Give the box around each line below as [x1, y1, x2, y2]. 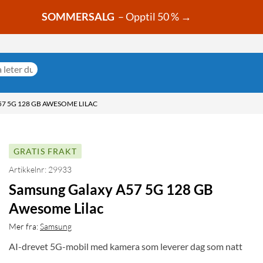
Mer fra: [9, 221, 38, 232]
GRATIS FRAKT [14, 146, 77, 157]
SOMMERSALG [42, 10, 114, 23]
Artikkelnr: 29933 [9, 164, 72, 175]
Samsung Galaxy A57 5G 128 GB [9, 181, 213, 198]
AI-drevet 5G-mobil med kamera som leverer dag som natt [9, 241, 242, 252]
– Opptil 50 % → [114, 10, 193, 23]
